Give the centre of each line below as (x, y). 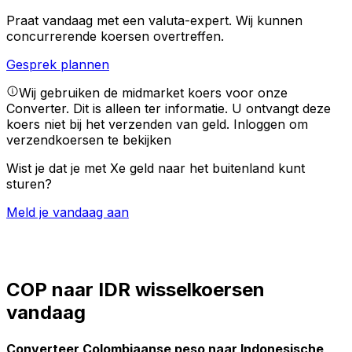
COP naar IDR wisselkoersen (136, 290)
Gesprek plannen (58, 65)
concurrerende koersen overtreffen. (115, 37)
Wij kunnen (269, 21)
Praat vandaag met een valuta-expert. (121, 21)
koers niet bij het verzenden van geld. (120, 125)
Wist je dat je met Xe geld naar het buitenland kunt (156, 169)
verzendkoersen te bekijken (89, 140)
